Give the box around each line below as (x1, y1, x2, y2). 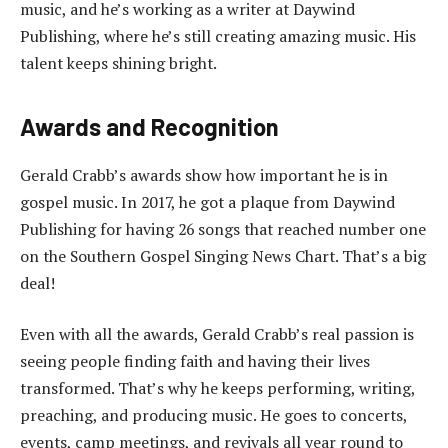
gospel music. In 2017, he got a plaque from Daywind (20, 190, 395, 213)
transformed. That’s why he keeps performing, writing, (20, 377, 415, 400)
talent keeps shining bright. (20, 51, 217, 74)
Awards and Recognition (20, 111, 279, 141)
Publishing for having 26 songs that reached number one (20, 217, 426, 240)
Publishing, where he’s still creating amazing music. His (20, 24, 416, 47)
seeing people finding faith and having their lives (20, 350, 370, 373)
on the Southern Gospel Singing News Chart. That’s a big (20, 244, 426, 267)
